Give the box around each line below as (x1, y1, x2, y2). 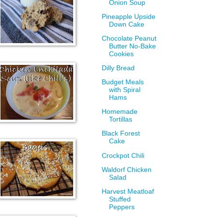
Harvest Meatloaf (102, 187, 155, 195)
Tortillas (109, 116, 133, 124)
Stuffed (109, 195, 131, 203)
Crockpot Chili (102, 152, 145, 159)
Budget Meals (102, 78, 144, 86)
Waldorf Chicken (102, 166, 152, 173)
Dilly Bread (102, 64, 135, 72)
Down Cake (109, 21, 145, 29)
